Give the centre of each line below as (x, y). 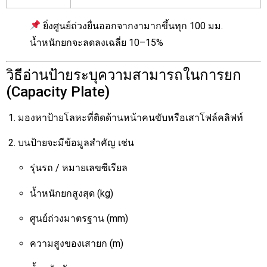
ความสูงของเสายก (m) (77, 244)
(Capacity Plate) (58, 91)
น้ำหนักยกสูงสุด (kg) (72, 193)
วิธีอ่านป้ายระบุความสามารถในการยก (124, 75)
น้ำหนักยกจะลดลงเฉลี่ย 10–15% (97, 42)
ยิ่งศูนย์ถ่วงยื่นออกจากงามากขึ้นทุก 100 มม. (132, 26)
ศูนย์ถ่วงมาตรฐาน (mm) (79, 219)
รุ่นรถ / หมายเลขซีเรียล (79, 168)
